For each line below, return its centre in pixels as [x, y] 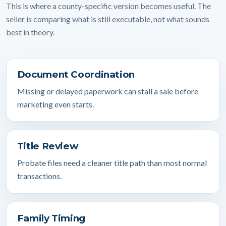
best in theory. [30, 32]
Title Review [48, 146]
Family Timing [51, 218]
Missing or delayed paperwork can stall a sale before [107, 91]
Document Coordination [76, 74]
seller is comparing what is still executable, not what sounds [108, 19]
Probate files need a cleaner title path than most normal [112, 162]
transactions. [39, 176]
